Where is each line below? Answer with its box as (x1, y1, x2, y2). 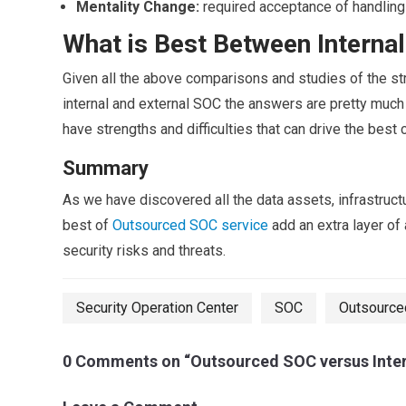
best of (62, 216, 112, 234)
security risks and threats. (62, 241, 226, 259)
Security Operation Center (75, 299, 238, 317)
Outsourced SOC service (111, 216, 268, 234)
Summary (62, 156, 149, 179)
